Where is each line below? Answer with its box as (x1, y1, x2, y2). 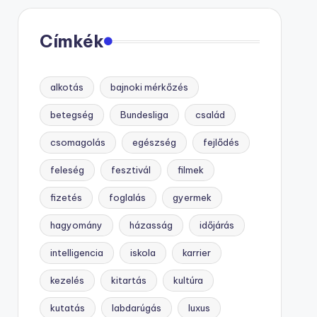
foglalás (108, 192, 146, 203)
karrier (182, 247, 211, 258)
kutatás (50, 302, 85, 313)
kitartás (110, 275, 146, 286)
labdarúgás (111, 302, 161, 313)
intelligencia (50, 247, 103, 258)
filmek (177, 164, 204, 175)
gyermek (172, 192, 212, 203)
